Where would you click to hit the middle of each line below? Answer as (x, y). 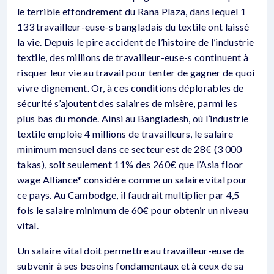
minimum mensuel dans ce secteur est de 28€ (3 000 (130, 149)
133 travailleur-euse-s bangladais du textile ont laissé (133, 27)
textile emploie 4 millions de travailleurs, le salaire (125, 134)
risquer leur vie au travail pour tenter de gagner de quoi (136, 72)
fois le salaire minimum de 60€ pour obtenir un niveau (133, 210)
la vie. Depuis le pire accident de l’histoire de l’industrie (136, 42)
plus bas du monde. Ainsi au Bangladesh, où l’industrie (133, 118)
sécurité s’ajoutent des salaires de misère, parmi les (127, 103)
